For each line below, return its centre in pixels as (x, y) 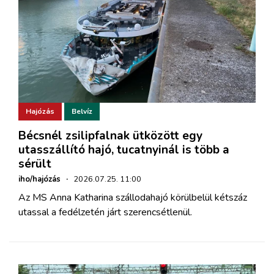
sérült (35, 164)
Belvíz (82, 112)
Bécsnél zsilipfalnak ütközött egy (110, 135)
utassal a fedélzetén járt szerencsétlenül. (105, 212)
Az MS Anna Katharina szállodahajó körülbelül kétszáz (133, 197)
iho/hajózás (39, 179)
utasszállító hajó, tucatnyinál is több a (124, 150)
